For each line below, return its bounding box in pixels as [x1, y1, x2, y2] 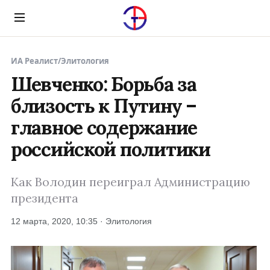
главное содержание [11, 115, 197, 140]
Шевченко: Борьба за [11, 72, 196, 96]
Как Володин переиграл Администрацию [11, 174, 250, 190]
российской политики [11, 137, 210, 162]
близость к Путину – [11, 93, 196, 118]
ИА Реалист [11, 55, 58, 66]
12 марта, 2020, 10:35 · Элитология [11, 216, 152, 227]
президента [11, 190, 78, 206]
